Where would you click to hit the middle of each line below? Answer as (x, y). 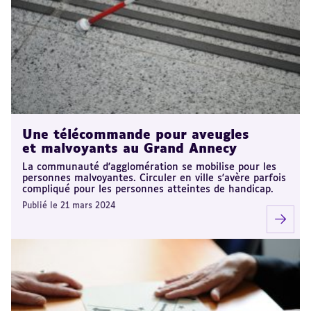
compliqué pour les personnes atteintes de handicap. (148, 189)
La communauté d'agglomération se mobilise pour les (149, 167)
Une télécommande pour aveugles (136, 135)
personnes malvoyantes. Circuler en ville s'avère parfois (154, 178)
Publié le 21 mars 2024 (69, 206)
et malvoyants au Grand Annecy (129, 149)
